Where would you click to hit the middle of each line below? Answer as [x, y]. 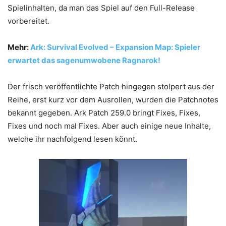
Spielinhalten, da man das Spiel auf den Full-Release [101, 8]
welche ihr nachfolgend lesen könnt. [72, 139]
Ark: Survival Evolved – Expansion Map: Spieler [115, 47]
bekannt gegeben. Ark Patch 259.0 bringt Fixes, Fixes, [104, 113]
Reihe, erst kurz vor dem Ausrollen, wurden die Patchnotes [113, 100]
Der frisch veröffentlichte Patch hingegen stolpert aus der [111, 87]
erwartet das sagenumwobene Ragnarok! [84, 60]
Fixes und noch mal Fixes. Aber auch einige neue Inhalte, [109, 126]
